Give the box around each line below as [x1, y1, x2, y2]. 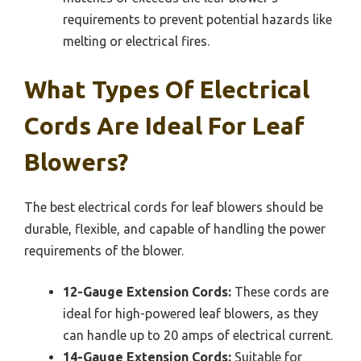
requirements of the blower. [24, 243, 184, 259]
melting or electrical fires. [63, 34, 210, 49]
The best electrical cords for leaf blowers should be [24, 200, 323, 215]
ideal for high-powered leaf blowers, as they [63, 306, 318, 322]
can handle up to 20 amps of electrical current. [63, 328, 333, 343]
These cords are [231, 284, 329, 300]
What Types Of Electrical [24, 76, 309, 104]
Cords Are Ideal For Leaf [24, 112, 305, 140]
